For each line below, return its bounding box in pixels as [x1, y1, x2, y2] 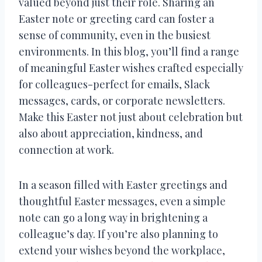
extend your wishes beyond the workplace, [19, 243, 225, 257]
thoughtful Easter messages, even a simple [19, 194, 226, 208]
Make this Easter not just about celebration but [19, 109, 243, 124]
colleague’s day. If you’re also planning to [19, 226, 218, 241]
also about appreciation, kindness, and [19, 126, 203, 140]
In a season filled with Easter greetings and [19, 177, 227, 192]
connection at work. [19, 142, 114, 157]
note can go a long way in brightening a [19, 210, 208, 225]
